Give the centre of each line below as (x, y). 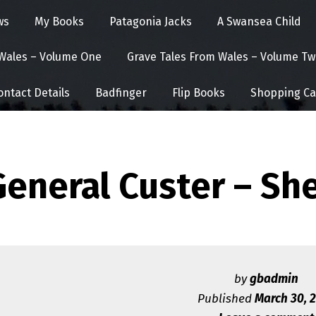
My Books (59, 21)
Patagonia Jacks (150, 21)
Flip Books (199, 92)
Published (226, 298)
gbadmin (274, 279)
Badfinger (121, 92)
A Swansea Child (259, 21)
